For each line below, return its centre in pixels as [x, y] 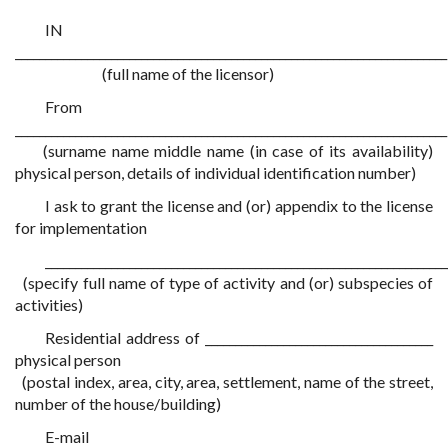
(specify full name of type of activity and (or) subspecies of [224, 282]
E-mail [67, 436]
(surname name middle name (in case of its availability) [224, 150]
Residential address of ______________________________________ [239, 337]
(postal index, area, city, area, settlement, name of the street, [224, 381]
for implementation [81, 227]
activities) [49, 304]
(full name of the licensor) [144, 73]
